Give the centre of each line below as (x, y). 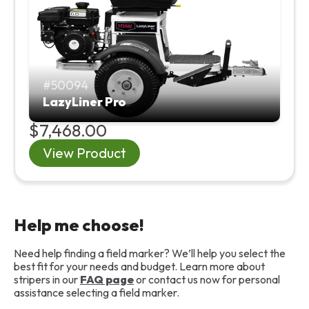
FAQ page (107, 280)
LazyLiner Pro (84, 102)
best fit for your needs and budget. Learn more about (139, 267)
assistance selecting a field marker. (97, 293)
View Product (84, 153)
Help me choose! (79, 225)
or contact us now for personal (207, 280)
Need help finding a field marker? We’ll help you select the (150, 253)
